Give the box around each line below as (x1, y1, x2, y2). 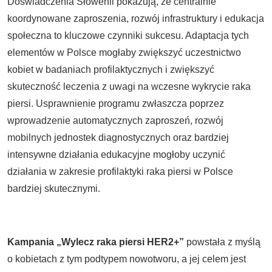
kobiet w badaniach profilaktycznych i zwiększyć (7, 64, 214, 75)
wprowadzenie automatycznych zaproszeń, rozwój (7, 115, 223, 126)
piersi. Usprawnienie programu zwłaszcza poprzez (7, 98, 224, 109)
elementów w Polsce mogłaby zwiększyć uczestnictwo (7, 47, 241, 58)
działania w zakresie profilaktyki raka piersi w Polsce (7, 166, 233, 177)
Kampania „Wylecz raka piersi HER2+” (7, 237, 184, 247)
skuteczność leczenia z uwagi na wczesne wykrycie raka (7, 81, 251, 92)
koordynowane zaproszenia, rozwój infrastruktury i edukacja (7, 13, 264, 24)
